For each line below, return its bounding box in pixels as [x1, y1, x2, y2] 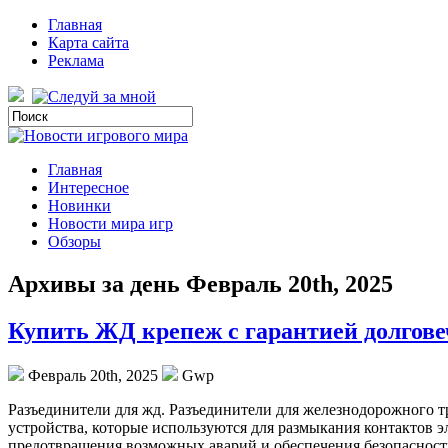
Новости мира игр [48, 215, 173, 232]
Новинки [48, 197, 111, 214]
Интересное [48, 179, 129, 196]
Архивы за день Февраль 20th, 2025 [8, 270, 393, 297]
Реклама [48, 52, 104, 69]
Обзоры [48, 233, 101, 250]
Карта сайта [48, 34, 129, 51]
